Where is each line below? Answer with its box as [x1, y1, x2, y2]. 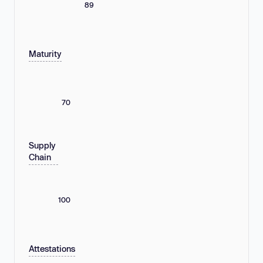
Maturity [29, 49, 62, 59]
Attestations [29, 244, 75, 254]
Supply [29, 140, 56, 151]
